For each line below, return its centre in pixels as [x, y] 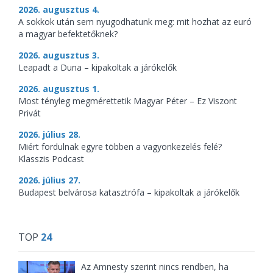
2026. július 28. [49, 135]
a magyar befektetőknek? [68, 34]
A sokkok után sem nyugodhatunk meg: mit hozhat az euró [135, 22]
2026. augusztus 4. [59, 10]
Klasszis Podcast [51, 159]
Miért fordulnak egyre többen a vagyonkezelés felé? [120, 147]
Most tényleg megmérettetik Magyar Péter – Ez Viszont [128, 101]
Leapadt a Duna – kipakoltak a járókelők [97, 68]
